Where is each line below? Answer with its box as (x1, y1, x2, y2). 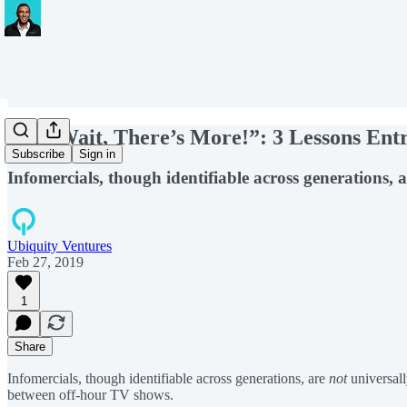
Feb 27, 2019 (7, 253, 84, 270)
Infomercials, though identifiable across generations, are (7, 370, 329, 386)
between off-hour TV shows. (7, 386, 174, 402)
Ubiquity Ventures (7, 237, 112, 253)
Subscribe (12, 147, 65, 162)
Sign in (79, 147, 115, 162)
